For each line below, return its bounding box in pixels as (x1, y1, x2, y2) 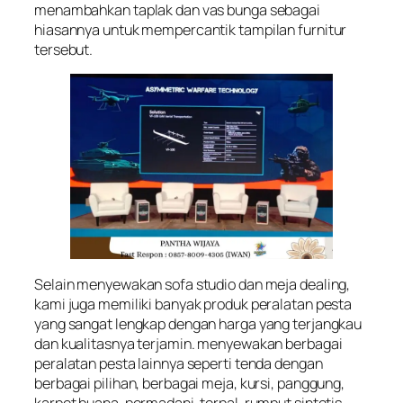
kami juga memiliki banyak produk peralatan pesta (34, 293, 353, 314)
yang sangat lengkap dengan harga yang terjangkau (34, 313, 363, 334)
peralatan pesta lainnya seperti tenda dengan (34, 353, 323, 373)
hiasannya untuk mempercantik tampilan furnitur (34, 19, 347, 40)
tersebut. (34, 39, 94, 59)
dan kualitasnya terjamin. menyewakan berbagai (34, 333, 343, 354)
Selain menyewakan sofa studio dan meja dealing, (34, 273, 351, 294)
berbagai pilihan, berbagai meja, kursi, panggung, (34, 372, 345, 393)
